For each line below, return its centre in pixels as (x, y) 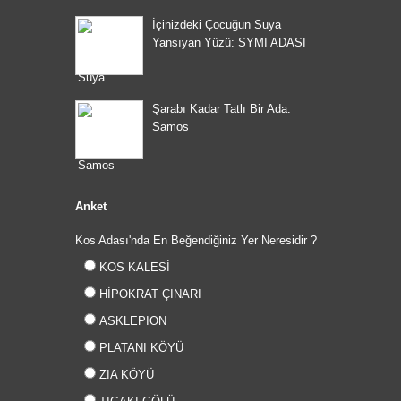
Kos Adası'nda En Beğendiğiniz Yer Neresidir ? (196, 240)
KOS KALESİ (133, 267)
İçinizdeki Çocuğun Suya (217, 25)
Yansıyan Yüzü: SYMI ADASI (229, 43)
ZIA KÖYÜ (125, 375)
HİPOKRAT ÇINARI (149, 294)
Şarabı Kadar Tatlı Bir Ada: (222, 109)
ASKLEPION (131, 321)
